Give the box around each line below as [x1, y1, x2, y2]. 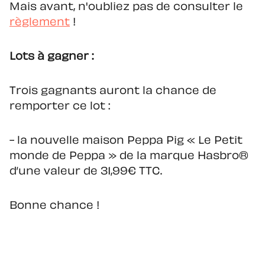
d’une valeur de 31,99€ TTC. [9, 167, 162, 177]
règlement [9, 18, 70, 28]
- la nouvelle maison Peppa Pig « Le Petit [9, 136, 243, 146]
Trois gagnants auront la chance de [9, 86, 216, 96]
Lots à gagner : [9, 52, 93, 62]
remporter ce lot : [9, 102, 110, 112]
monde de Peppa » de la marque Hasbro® [9, 151, 248, 161]
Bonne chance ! [9, 201, 99, 211]
